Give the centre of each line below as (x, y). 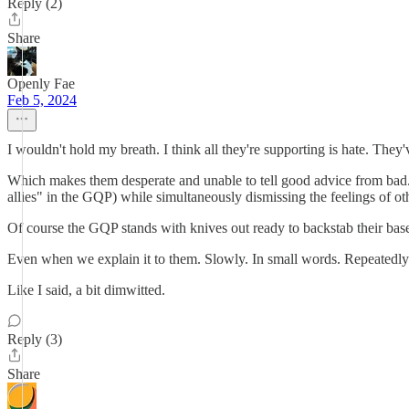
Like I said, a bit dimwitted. (86, 290)
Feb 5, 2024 (42, 100)
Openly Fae (41, 84)
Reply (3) (35, 339)
